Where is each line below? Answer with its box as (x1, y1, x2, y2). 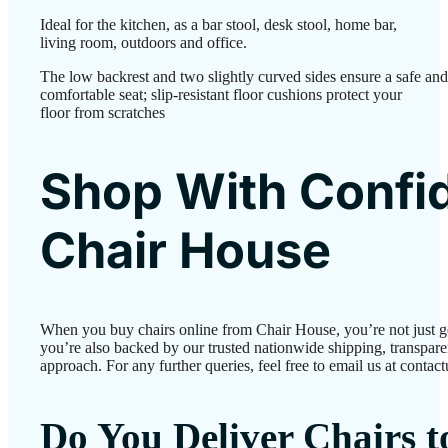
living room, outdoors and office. (40, 33, 247, 51)
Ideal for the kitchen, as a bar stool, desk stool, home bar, (40, 15, 397, 33)
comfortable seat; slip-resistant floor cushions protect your (40, 85, 402, 103)
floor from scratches (40, 103, 165, 121)
